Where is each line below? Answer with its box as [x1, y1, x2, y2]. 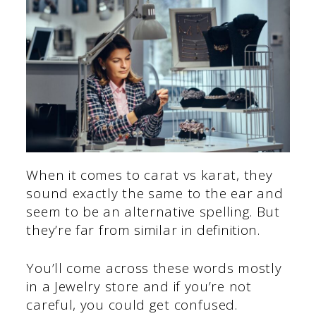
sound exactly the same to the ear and [26, 183, 284, 202]
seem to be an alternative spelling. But [26, 202, 280, 221]
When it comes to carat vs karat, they [26, 165, 273, 184]
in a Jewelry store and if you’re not [26, 277, 252, 296]
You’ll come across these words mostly [26, 259, 282, 278]
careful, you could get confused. [26, 296, 238, 315]
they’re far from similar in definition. [26, 220, 260, 239]
